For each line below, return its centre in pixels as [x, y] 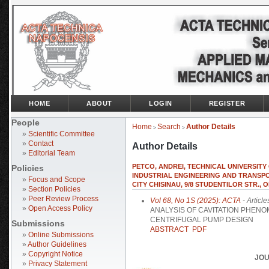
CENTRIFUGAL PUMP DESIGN [202, 220]
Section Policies [54, 189]
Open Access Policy [60, 208]
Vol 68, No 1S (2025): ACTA [195, 201]
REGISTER [227, 103]
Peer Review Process [63, 199]
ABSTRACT [169, 230]
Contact [41, 144]
